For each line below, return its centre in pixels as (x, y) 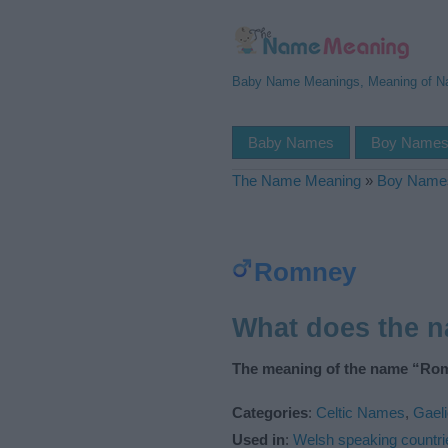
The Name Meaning (296, 180)
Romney (305, 272)
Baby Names (291, 142)
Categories (270, 412)
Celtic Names (360, 412)
